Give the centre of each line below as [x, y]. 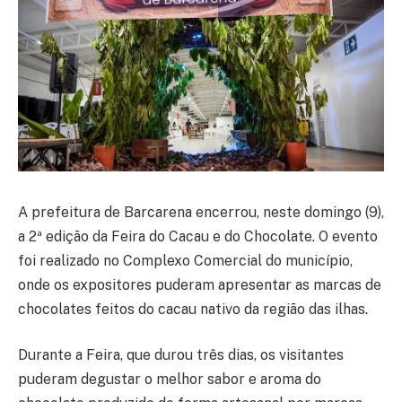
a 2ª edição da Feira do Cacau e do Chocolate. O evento [198, 236]
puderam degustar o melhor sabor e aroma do [170, 380]
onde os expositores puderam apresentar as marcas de [200, 284]
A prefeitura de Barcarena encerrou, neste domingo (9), [201, 212]
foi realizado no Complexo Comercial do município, [185, 260]
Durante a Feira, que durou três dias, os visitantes [181, 355]
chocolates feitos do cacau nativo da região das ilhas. [193, 309]
